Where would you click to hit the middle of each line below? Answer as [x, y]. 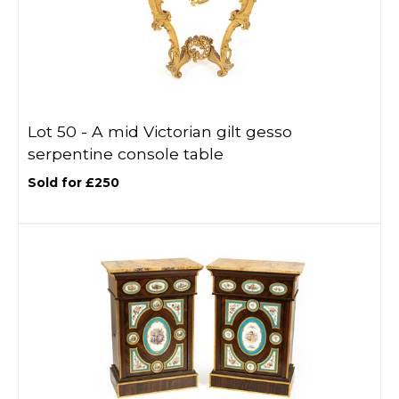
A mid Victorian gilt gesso [192, 131]
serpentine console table [126, 154]
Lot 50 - [60, 131]
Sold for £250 [73, 183]
